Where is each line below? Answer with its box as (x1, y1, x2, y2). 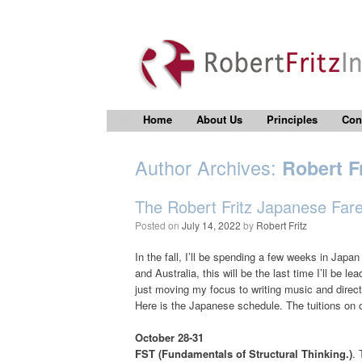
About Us (196, 112, 242, 127)
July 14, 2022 (182, 218, 241, 232)
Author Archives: (135, 154, 282, 181)
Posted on (141, 218, 182, 232)
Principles (267, 112, 318, 127)
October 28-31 (135, 330, 204, 345)
